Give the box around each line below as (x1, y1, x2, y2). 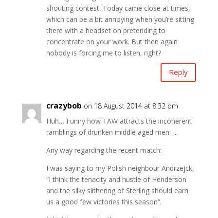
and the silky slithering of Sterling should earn (46, 185, 188, 195)
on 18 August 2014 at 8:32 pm (83, 101, 178, 110)
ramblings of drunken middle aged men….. (46, 127, 178, 137)
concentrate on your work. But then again (46, 36, 178, 46)
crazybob (46, 100, 82, 111)
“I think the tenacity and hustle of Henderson (46, 174, 186, 184)
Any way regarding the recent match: (46, 145, 162, 155)
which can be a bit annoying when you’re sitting (46, 14, 194, 24)
